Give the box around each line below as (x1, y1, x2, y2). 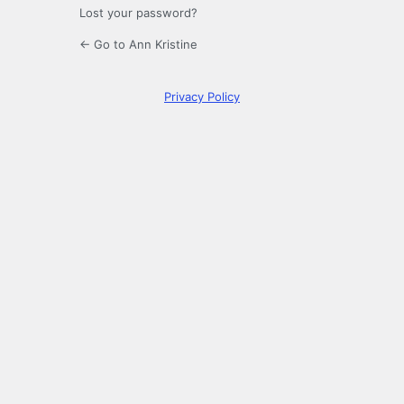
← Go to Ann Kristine (79, 37, 197, 52)
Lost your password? (79, 5, 197, 21)
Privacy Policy (164, 89, 240, 105)
